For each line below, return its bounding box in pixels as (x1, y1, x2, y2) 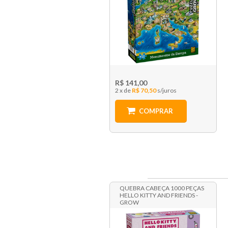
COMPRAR (138, 107, 173, 116)
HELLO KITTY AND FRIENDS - (119, 191, 198, 199)
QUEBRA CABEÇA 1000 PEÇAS (119, 184, 204, 192)
